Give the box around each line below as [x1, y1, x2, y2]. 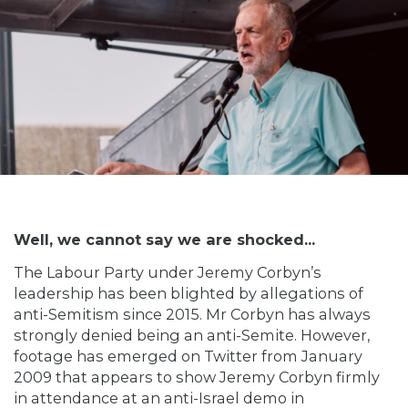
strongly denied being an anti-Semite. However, [14, 325, 370, 344]
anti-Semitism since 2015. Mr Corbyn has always [14, 304, 371, 323]
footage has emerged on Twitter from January [14, 346, 362, 365]
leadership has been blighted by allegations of [14, 283, 363, 302]
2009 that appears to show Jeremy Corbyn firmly [14, 367, 380, 386]
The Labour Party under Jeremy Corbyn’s [14, 262, 321, 281]
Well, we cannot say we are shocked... [14, 230, 315, 250]
